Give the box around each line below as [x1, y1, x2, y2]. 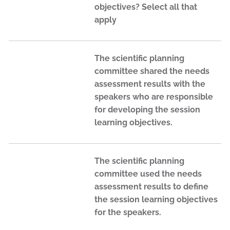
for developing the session [94, 104, 200, 114]
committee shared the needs [94, 66, 209, 76]
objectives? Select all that [94, 2, 197, 12]
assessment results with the [94, 79, 205, 89]
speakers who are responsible [94, 91, 213, 102]
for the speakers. [94, 207, 161, 218]
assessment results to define [94, 182, 208, 192]
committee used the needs [94, 169, 202, 179]
